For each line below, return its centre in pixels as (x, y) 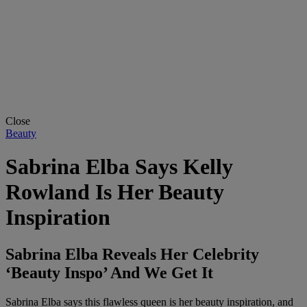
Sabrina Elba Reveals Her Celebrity (132, 254)
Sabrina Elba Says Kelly (119, 167)
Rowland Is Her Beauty (115, 192)
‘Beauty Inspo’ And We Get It (109, 272)
